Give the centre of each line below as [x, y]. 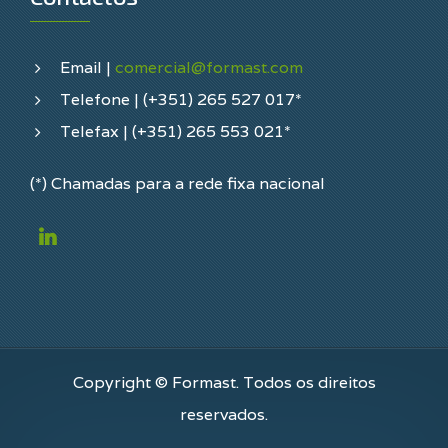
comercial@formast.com [209, 68]
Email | [87, 68]
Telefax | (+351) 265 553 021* [175, 132]
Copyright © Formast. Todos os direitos [224, 383]
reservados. [224, 415]
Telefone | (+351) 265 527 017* [181, 100]
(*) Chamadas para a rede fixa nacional [177, 184]
